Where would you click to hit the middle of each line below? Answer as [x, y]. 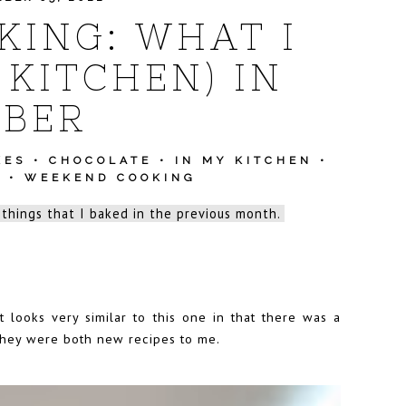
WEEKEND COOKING [111, 178]
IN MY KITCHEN [243, 160]
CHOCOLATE [100, 160]
